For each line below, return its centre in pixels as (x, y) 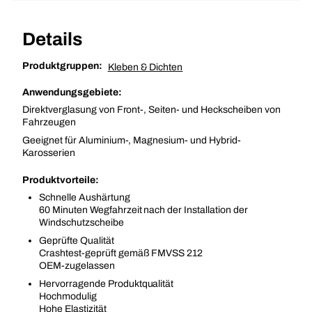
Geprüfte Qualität (77, 241)
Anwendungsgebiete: (72, 92)
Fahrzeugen (49, 122)
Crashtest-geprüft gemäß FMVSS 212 (121, 253)
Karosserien (49, 153)
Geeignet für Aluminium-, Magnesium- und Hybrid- (132, 140)
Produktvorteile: (61, 180)
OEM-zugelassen (77, 266)
